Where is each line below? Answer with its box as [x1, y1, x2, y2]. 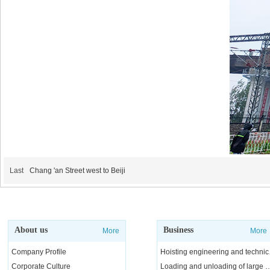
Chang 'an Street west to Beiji [30, 166, 125, 175]
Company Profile [11, 248, 66, 256]
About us [14, 225, 48, 234]
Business [163, 225, 193, 234]
